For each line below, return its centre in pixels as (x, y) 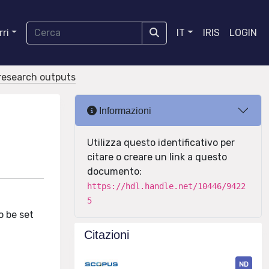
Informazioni (124, 110)
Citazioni (107, 235)
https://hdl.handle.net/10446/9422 (166, 186)
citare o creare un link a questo (157, 157)
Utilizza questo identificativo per (161, 143)
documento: (114, 171)
